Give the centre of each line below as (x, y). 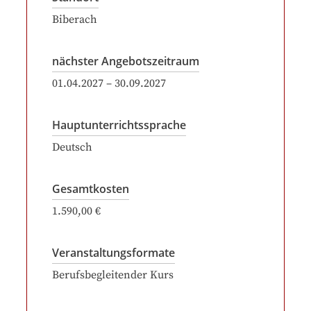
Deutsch (72, 147)
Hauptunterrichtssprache (119, 125)
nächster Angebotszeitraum (126, 61)
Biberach (75, 19)
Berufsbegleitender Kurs (113, 275)
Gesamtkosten (91, 189)
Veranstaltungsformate (114, 253)
